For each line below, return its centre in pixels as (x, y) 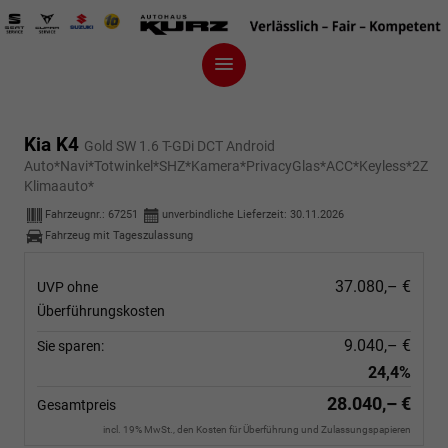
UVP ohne (67, 287)
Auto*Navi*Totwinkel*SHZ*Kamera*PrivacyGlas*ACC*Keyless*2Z (226, 166)
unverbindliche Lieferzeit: (226, 215)
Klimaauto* (59, 186)
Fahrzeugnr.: (76, 215)
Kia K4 (54, 144)
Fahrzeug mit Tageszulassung (119, 236)
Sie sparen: (70, 346)
